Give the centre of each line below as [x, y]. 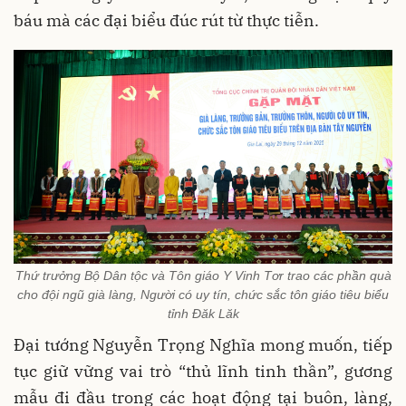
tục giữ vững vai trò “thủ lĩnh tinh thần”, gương [203, 372]
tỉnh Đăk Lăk [203, 314]
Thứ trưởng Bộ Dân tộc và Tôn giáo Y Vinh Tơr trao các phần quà [203, 276]
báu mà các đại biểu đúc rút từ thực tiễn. [166, 21]
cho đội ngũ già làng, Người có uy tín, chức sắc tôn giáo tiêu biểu [203, 295]
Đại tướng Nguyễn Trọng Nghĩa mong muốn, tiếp [203, 345]
